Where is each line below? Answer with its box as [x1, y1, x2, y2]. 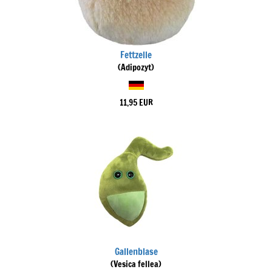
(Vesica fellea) [110, 258, 161, 270]
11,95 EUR [119, 97, 153, 109]
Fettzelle [120, 49, 152, 61]
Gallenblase [114, 245, 158, 258]
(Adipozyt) [118, 61, 154, 73]
